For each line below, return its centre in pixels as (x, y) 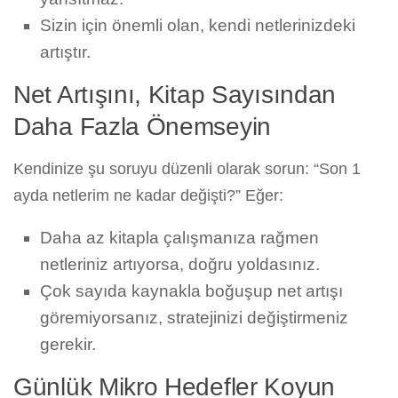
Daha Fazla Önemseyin (142, 127)
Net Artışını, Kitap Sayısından (175, 95)
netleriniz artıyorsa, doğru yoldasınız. (180, 265)
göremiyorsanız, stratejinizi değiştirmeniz (194, 318)
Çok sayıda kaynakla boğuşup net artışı (191, 291)
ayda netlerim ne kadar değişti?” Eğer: (148, 196)
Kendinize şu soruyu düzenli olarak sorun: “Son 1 (187, 169)
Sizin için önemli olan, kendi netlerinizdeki (198, 26)
